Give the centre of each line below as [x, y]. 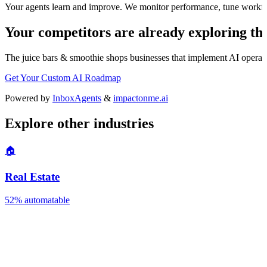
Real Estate [32, 177]
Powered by [29, 98]
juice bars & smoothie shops [75, 57]
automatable [46, 200]
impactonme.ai [141, 98]
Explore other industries [79, 123]
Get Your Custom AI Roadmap [63, 77]
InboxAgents [77, 98]
